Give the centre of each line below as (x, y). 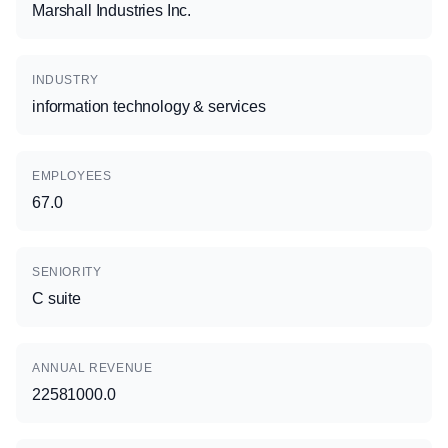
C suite (56, 298)
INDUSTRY (65, 80)
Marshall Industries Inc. (112, 10)
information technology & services (149, 106)
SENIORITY (67, 272)
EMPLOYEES (72, 176)
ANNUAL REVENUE (92, 368)
